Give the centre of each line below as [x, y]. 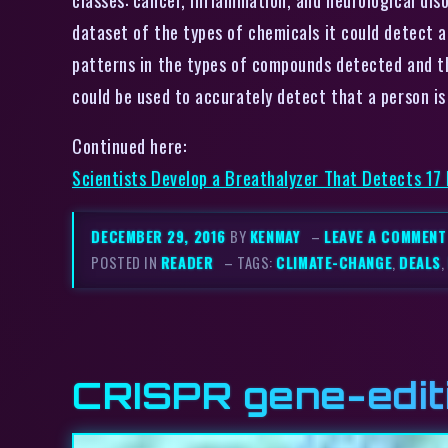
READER [187, 263]
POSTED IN [126, 263]
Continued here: [129, 146]
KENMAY [275, 237]
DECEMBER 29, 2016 [161, 237]
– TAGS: [250, 263]
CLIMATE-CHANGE [334, 263]
